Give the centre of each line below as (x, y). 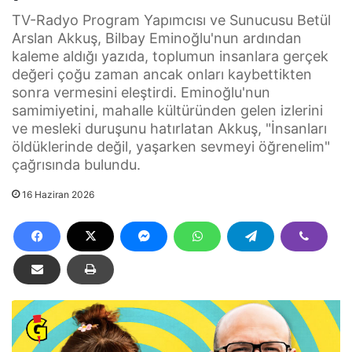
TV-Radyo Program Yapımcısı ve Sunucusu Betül (171, 20)
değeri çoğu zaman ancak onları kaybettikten (162, 74)
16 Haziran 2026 (58, 194)
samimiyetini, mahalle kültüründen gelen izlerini (167, 110)
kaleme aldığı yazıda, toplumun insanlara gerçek (170, 56)
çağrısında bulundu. (76, 164)
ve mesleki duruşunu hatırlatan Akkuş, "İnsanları (169, 128)
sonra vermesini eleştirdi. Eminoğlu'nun (141, 92)
